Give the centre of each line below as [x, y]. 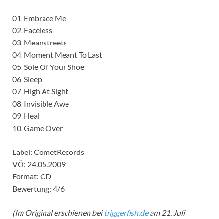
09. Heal [26, 115]
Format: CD [32, 176]
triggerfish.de [126, 212]
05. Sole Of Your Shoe [48, 66]
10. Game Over [37, 128]
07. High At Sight [40, 91]
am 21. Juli [166, 212]
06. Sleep [27, 79]
